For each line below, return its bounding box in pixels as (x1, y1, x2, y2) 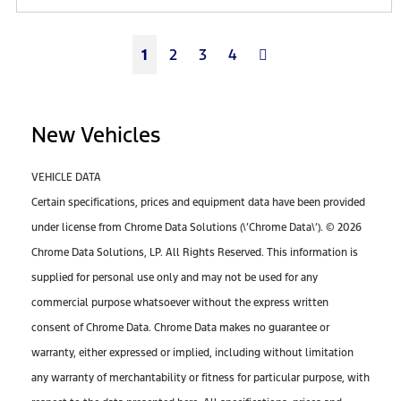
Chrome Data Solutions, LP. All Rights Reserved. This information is (31, 245, 358, 259)
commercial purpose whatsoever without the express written (31, 295, 328, 309)
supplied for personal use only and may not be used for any (31, 270, 318, 284)
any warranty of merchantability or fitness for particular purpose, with (31, 371, 370, 384)
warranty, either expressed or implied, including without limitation (31, 346, 354, 359)
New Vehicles (31, 121, 160, 149)
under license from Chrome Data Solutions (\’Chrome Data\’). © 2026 (31, 220, 362, 234)
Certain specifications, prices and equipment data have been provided (31, 195, 365, 209)
